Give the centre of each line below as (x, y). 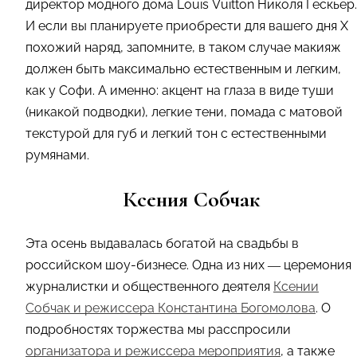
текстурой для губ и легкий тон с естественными (176, 133)
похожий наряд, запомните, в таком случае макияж (183, 47)
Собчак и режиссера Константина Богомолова (171, 308)
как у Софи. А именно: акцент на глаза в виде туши (180, 90)
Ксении (296, 286)
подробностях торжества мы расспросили (158, 329)
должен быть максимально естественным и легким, (183, 69)
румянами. (59, 155)
